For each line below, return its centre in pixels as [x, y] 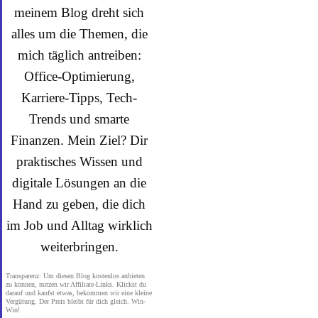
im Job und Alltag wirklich [79, 225]
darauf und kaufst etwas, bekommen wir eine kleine [79, 292]
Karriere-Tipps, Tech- [79, 97]
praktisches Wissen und [79, 161]
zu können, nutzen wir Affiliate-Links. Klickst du [76, 284]
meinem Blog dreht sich [79, 12]
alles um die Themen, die [79, 33]
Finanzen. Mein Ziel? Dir [79, 140]
